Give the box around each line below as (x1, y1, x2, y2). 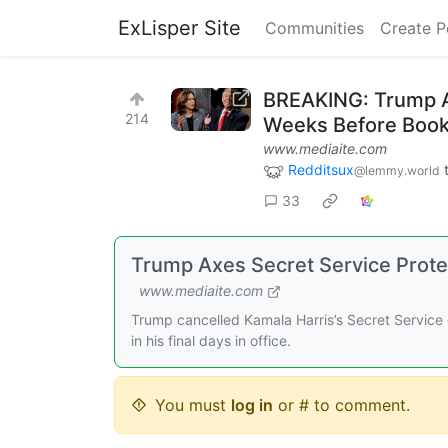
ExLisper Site (118, 16, 241, 40)
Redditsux (288, 161, 354, 178)
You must (155, 394, 231, 415)
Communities (265, 18, 364, 38)
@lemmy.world (354, 163, 440, 178)
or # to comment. (273, 394, 410, 415)
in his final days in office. (131, 331, 291, 349)
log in (231, 394, 273, 415)
